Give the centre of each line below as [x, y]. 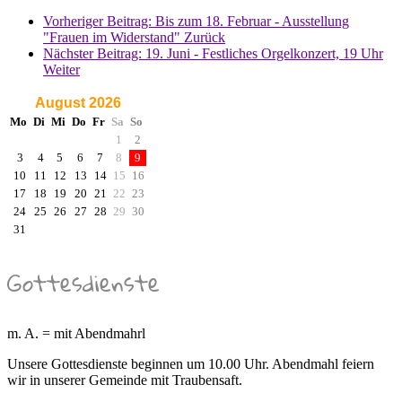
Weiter [61, 70]
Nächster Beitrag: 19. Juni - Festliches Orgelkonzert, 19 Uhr [213, 54]
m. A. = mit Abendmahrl [76, 334]
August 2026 [78, 103]
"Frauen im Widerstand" [114, 38]
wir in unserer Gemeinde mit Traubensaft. [125, 380]
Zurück [205, 38]
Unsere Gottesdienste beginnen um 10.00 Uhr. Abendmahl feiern [191, 364]
